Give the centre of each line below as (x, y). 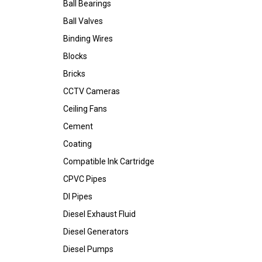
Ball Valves (83, 21)
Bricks (74, 74)
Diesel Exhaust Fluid (99, 214)
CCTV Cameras (92, 91)
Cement (78, 126)
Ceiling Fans (85, 109)
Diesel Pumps (88, 249)
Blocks (75, 56)
